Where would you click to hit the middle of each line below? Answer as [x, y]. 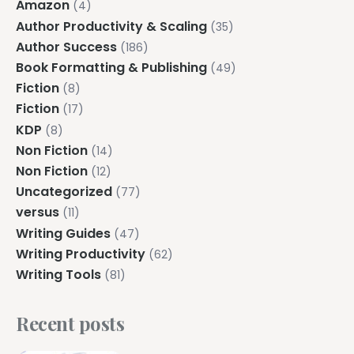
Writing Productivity [81, 254]
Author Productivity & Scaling [111, 26]
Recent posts [70, 323]
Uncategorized [64, 192]
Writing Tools [58, 274]
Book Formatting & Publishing [111, 68]
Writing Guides [63, 233]
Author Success [66, 47]
